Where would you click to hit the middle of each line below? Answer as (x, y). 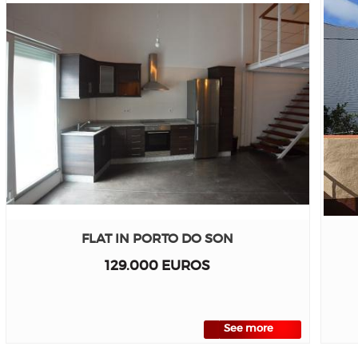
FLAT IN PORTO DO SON (158, 238)
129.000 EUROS (158, 265)
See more (248, 328)
